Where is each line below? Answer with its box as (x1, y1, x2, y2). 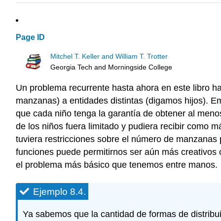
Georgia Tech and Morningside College (50, 63, 173, 71)
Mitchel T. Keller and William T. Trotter (50, 52, 168, 60)
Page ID (16, 33, 45, 42)
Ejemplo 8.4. (33, 186, 86, 197)
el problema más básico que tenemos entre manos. (16, 160, 218, 170)
